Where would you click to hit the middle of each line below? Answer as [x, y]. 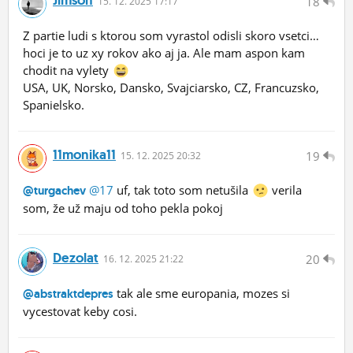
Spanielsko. [54, 105]
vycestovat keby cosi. [80, 312]
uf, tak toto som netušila [182, 190]
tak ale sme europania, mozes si [202, 294]
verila [285, 190]
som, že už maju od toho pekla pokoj [123, 208]
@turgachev [54, 191]
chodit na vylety [67, 71]
